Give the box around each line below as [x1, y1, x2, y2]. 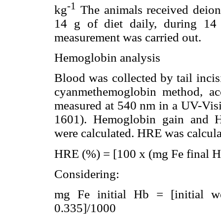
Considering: [54, 167, 119, 181]
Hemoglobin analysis [54, 51, 160, 65]
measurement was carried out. [54, 31, 201, 44]
